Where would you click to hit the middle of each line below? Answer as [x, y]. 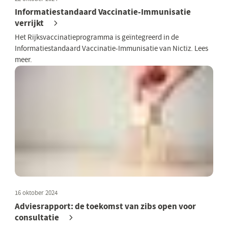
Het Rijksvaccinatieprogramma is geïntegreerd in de [97, 38]
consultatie [37, 217]
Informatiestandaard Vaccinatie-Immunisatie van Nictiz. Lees [112, 49]
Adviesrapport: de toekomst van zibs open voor [106, 206]
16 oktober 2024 [36, 193]
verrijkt [30, 23]
